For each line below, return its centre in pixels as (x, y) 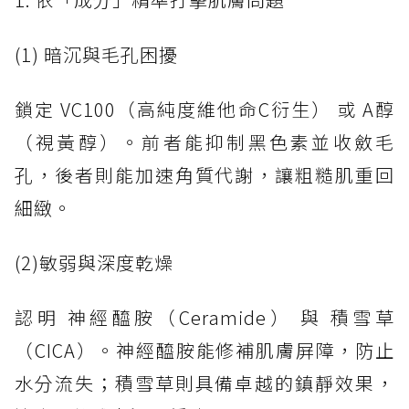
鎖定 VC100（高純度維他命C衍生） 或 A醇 (204, 110)
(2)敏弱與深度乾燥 (94, 263)
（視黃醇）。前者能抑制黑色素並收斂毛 (204, 142)
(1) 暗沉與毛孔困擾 (96, 55)
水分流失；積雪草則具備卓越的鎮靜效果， (204, 383)
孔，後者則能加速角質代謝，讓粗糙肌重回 (204, 175)
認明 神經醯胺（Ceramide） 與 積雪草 (204, 318)
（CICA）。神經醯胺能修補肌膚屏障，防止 (204, 351)
